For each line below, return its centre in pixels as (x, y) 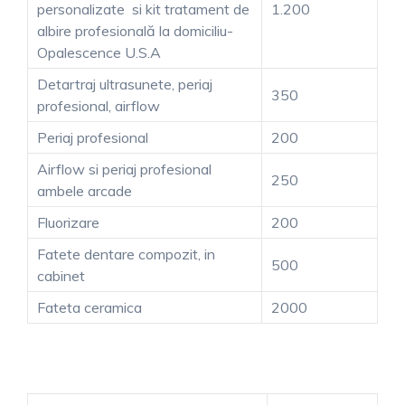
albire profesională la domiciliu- (135, 30)
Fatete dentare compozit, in (126, 254)
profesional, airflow (99, 105)
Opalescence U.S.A (99, 52)
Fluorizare (68, 222)
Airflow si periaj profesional (124, 169)
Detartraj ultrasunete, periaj (125, 84)
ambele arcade (85, 190)
